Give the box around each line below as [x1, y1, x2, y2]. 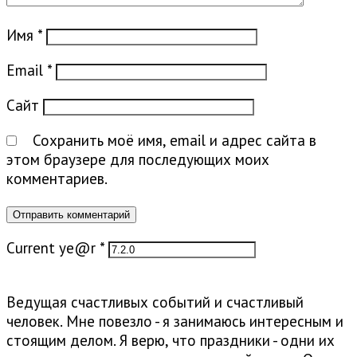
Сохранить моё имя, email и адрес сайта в [33, 130, 316, 150]
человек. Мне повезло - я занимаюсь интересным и [6, 311, 343, 331]
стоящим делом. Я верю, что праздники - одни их [6, 330, 335, 350]
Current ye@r [6, 237, 100, 257]
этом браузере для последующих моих [6, 149, 269, 169]
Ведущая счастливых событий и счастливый [6, 292, 304, 312]
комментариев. [6, 168, 108, 188]
